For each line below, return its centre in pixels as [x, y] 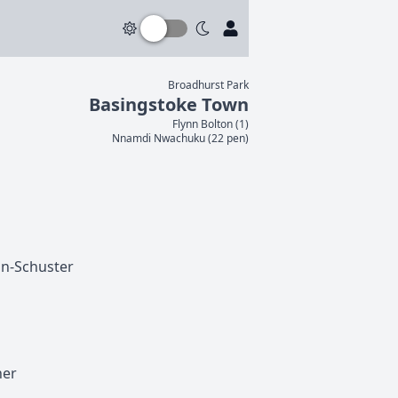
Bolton [217, 124]
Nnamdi [131, 138]
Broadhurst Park [208, 85]
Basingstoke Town [169, 104]
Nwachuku [179, 138]
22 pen [228, 138]
